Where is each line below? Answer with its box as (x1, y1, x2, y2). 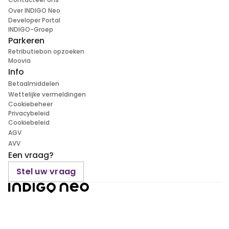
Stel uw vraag (16, 166, 76, 178)
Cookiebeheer (8, 100, 53, 109)
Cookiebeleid (8, 118, 50, 127)
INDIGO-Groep (8, 25, 53, 34)
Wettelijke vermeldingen (8, 90, 86, 99)
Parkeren (8, 35, 44, 47)
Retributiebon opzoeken (8, 47, 84, 56)
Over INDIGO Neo (8, 6, 60, 15)
